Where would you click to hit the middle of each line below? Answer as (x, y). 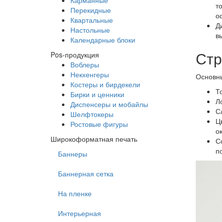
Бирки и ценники (97, 94)
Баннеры (73, 154)
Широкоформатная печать (94, 139)
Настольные (90, 30)
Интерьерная (80, 213)
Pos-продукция (75, 55)
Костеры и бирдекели (105, 84)
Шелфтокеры (92, 114)
